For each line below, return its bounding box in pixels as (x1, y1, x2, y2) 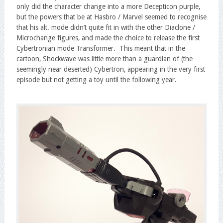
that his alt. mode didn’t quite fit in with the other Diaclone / (16, 23, 195, 31)
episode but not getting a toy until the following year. (16, 75, 177, 84)
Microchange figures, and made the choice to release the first (16, 33, 200, 42)
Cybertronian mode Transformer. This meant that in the (16, 44, 185, 52)
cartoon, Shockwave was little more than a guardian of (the (16, 54, 193, 63)
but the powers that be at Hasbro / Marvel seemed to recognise (16, 12, 207, 21)
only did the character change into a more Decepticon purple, (16, 2, 200, 10)
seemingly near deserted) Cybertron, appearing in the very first (16, 65, 205, 73)
